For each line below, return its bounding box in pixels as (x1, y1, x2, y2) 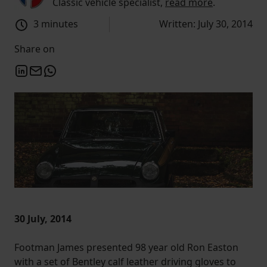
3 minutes (33, 17, 78, 30)
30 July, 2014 (14, 212, 72, 226)
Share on (14, 42, 55, 55)
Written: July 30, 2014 (159, 17, 253, 30)
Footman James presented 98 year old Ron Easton (14, 241, 238, 254)
